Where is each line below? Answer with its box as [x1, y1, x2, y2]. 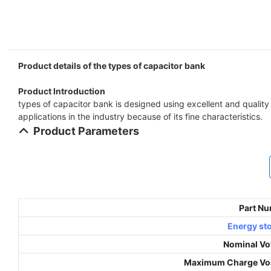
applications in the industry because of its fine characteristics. [18, 111, 263, 122]
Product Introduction [18, 85, 105, 96]
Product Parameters [33, 124, 139, 137]
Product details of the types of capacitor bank [18, 60, 205, 71]
